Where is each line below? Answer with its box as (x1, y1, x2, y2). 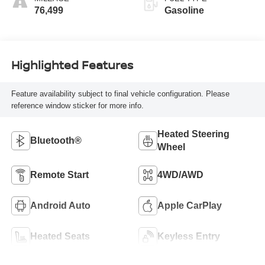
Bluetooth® (30, 135, 82, 146)
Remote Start (30, 170, 89, 180)
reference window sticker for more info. (11, 101, 144, 110)
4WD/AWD (157, 170, 203, 180)
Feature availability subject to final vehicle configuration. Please (11, 89, 230, 98)
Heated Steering (157, 129, 230, 140)
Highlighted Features (11, 56, 133, 73)
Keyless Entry (157, 231, 220, 242)
